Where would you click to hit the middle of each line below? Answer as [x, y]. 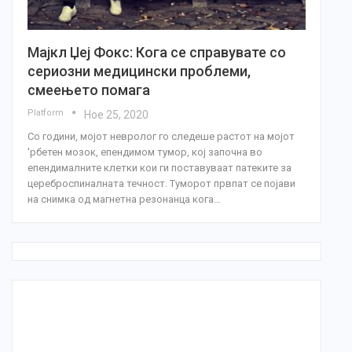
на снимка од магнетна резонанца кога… [124, 200]
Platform [47, 113]
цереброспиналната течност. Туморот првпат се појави [161, 184]
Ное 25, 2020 [116, 115]
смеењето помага [89, 90]
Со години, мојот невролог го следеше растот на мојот [161, 137]
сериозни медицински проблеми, [139, 71]
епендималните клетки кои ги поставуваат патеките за [159, 168]
